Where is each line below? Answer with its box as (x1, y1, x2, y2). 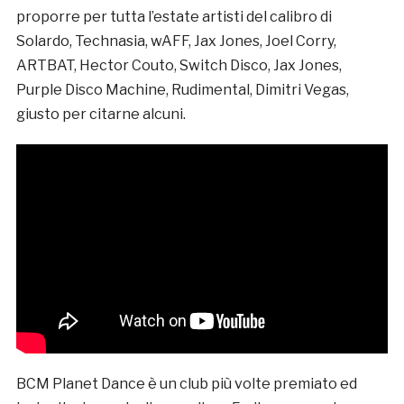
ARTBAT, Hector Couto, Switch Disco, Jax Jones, (15, 57, 342, 75)
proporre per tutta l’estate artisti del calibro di (15, 8, 332, 26)
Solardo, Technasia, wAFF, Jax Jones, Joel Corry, (15, 32, 336, 50)
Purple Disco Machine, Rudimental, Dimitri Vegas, (15, 81, 349, 99)
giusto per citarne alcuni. (15, 106, 186, 124)
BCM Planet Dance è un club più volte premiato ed (15, 375, 357, 393)
